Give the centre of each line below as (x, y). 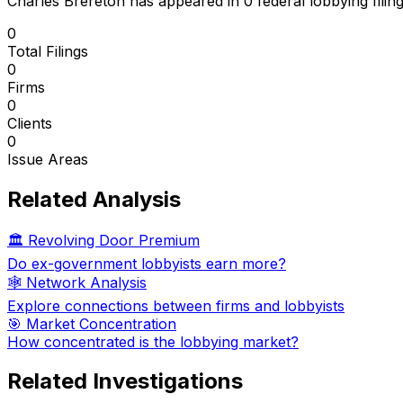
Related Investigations (125, 381)
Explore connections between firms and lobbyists (176, 305)
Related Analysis (94, 199)
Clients (30, 123)
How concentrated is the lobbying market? (153, 341)
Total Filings (48, 51)
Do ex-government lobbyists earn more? (147, 263)
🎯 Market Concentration (92, 323)
